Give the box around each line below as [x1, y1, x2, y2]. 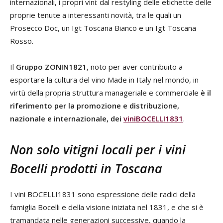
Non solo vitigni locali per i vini [10, 141, 186, 158]
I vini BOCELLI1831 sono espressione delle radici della [10, 189, 196, 199]
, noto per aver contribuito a [87, 62, 183, 72]
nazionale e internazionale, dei [10, 113, 123, 123]
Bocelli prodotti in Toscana [10, 160, 162, 177]
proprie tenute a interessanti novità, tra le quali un [10, 10, 181, 20]
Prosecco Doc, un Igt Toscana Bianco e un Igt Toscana [10, 23, 196, 33]
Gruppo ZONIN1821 [16, 62, 87, 72]
